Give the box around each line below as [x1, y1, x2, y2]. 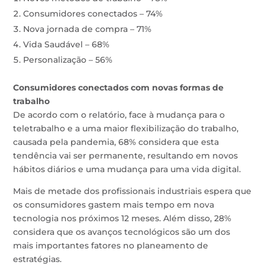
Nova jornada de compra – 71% [23, 24, 152, 34]
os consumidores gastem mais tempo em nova [13, 199, 215, 210]
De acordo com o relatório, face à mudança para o [13, 109, 225, 120]
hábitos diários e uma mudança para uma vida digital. [13, 164, 241, 174]
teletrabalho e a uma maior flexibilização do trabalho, [13, 123, 239, 134]
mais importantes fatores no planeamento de [13, 240, 209, 251]
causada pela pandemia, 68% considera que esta [13, 137, 219, 147]
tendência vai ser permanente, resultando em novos [13, 150, 238, 161]
